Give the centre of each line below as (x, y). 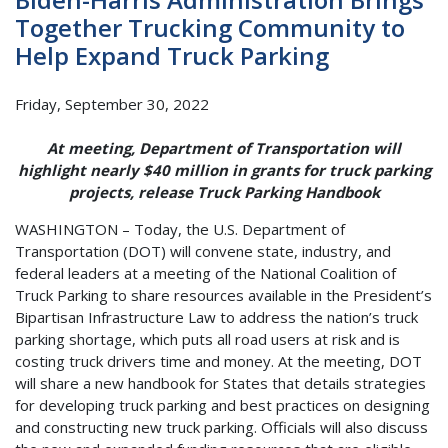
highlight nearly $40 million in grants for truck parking (224, 170)
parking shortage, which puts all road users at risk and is (207, 339)
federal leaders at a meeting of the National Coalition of (205, 273)
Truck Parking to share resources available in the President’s (223, 295)
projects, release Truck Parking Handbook (224, 192)
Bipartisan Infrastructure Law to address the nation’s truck (216, 317)
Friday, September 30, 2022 (112, 103)
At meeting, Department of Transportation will (224, 148)
